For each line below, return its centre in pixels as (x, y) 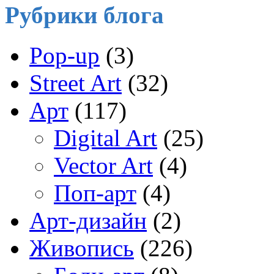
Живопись (82, 248)
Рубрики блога (84, 15)
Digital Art (106, 138)
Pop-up (65, 55)
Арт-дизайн (88, 220)
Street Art (76, 83)
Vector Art (103, 165)
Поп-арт (95, 193)
